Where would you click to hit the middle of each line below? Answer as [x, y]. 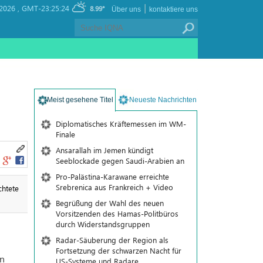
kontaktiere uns [173, 9]
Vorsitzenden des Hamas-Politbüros [117, 213]
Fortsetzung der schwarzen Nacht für [118, 250]
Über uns [126, 9]
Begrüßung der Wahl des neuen [109, 203]
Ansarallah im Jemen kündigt [104, 150]
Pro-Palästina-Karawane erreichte [112, 176]
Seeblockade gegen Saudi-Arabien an [120, 161]
